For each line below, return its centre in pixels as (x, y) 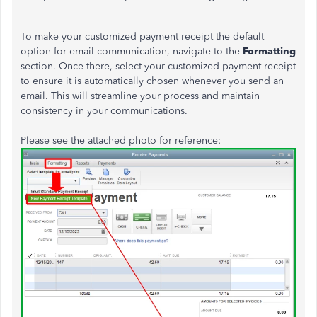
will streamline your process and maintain (165, 96)
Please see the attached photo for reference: (121, 140)
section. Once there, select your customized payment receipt (158, 66)
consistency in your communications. (104, 111)
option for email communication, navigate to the (132, 51)
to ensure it (47, 81)
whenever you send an (231, 81)
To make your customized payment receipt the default (142, 36)
